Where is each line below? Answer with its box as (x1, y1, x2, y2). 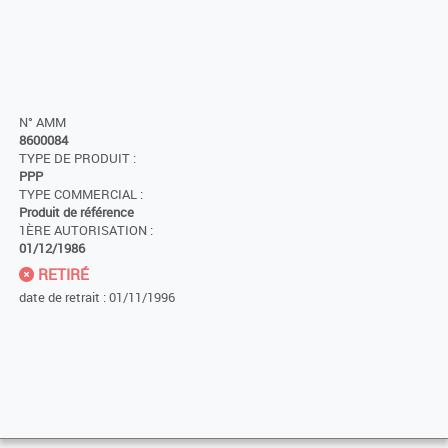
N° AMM (19, 113, 66, 131)
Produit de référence (19, 203, 134, 221)
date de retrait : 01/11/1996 (19, 287, 175, 306)
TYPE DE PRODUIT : (19, 149, 136, 167)
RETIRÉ (34, 263, 89, 284)
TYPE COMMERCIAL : (19, 185, 143, 203)
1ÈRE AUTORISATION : (19, 221, 153, 239)
